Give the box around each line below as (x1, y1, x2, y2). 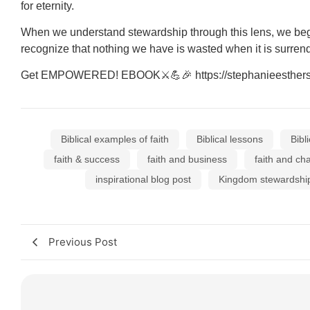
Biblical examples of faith (61, 133, 169, 145)
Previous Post (48, 235, 117, 248)
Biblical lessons (197, 133, 263, 145)
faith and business (147, 153, 227, 165)
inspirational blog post (95, 173, 191, 185)
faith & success (54, 153, 120, 165)
